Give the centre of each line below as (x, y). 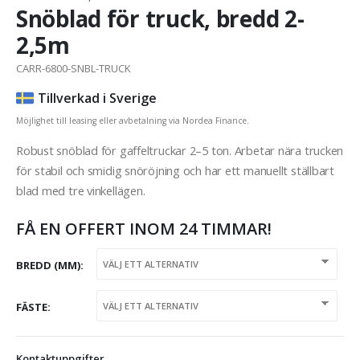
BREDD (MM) (48, 266)
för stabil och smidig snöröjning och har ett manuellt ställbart (175, 171)
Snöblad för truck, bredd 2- (160, 19)
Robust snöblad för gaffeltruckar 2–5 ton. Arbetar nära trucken (180, 151)
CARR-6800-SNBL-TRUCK (74, 69)
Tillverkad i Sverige (97, 98)
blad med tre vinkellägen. (81, 191)
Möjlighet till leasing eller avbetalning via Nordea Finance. (133, 121)
